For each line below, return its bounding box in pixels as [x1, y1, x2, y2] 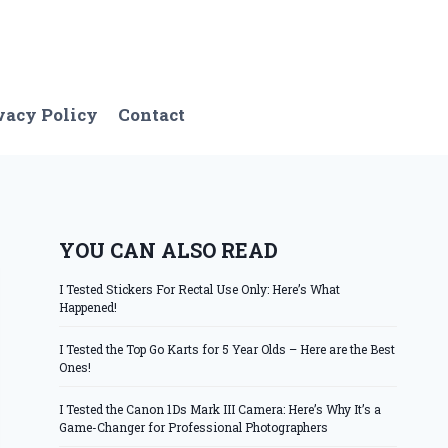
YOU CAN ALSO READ [59, 236, 279, 263]
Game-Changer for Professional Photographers [59, 418, 329, 435]
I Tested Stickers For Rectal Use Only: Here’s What [59, 280, 341, 297]
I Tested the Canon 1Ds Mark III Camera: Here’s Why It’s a [59, 400, 382, 417]
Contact [118, 103, 186, 127]
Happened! [59, 298, 118, 315]
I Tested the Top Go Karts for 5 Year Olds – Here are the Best [59, 340, 396, 357]
